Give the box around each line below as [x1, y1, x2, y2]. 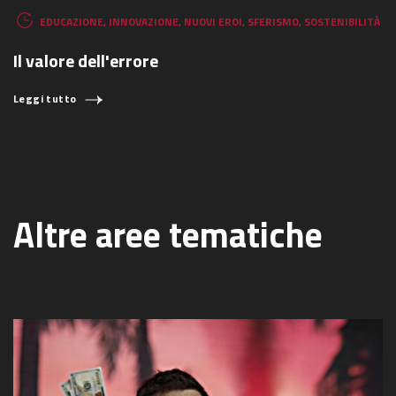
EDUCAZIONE [40, 12, 103, 30]
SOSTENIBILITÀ [304, 12, 380, 30]
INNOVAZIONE [109, 12, 179, 30]
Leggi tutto [13, 90, 77, 108]
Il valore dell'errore [13, 47, 158, 75]
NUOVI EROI [184, 12, 242, 30]
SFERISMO [247, 12, 299, 30]
